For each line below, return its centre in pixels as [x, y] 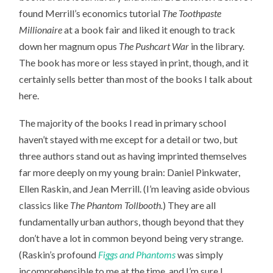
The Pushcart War [154, 46]
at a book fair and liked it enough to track [149, 30]
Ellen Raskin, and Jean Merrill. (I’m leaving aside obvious [135, 189]
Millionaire [41, 30]
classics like [45, 205]
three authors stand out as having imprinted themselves [133, 156]
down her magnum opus [69, 46]
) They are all [190, 205]
